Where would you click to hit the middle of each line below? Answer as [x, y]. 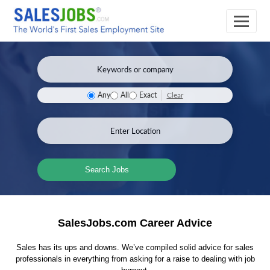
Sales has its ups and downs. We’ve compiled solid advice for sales [135, 247]
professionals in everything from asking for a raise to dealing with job [135, 259]
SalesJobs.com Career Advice [135, 223]
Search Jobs [107, 170]
